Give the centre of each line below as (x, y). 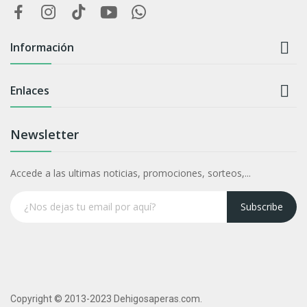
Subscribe (262, 207)
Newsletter (45, 134)
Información (42, 47)
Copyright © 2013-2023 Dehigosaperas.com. (106, 298)
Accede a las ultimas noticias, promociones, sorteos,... (131, 173)
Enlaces (30, 90)
